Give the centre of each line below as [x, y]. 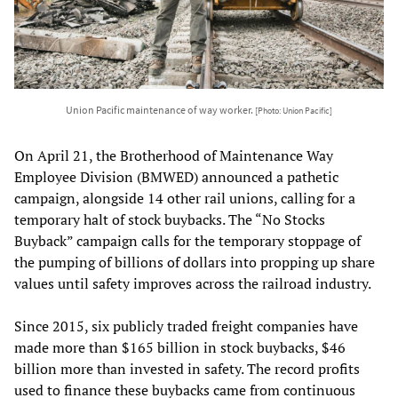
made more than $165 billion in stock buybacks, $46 [180, 347]
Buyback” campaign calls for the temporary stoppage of [187, 240]
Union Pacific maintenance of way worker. [160, 109]
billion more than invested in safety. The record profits [187, 368]
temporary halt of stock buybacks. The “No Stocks [170, 219]
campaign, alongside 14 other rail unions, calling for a [185, 198]
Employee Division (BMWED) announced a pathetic [176, 176]
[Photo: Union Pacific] [294, 111]
